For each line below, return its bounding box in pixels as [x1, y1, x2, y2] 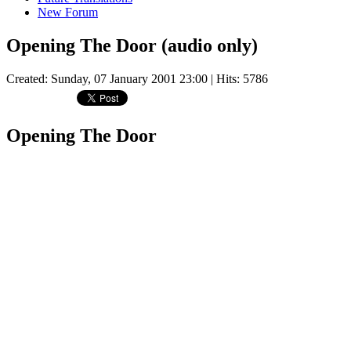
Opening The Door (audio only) [6, 35, 258, 56]
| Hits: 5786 [208, 72, 268, 86]
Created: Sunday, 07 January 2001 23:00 [6, 72, 208, 86]
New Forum [38, 5, 98, 20]
